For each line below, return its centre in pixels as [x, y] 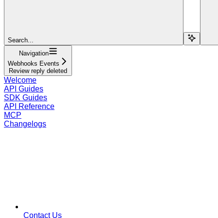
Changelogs [25, 124]
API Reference [29, 106]
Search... [21, 40]
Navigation [34, 53]
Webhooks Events [34, 63]
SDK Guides [26, 97]
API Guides [24, 89]
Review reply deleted [38, 71]
